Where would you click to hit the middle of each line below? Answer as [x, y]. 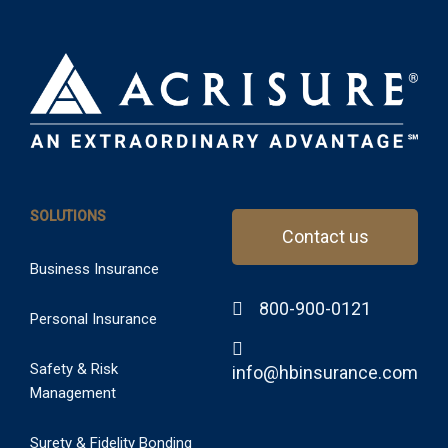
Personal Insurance [93, 318]
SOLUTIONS [68, 215]
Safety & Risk [74, 368]
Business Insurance [94, 268]
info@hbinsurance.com [325, 372]
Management [73, 392]
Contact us [325, 236]
